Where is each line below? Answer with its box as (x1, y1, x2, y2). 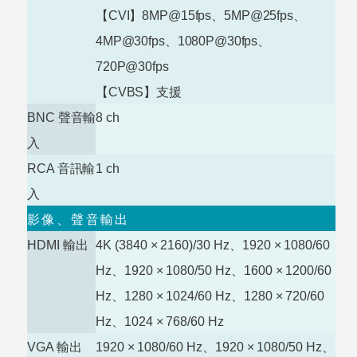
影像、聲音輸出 (27, 212, 130, 226)
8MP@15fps (142, 8, 212, 22)
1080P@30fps (177, 33, 258, 48)
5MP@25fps (224, 8, 293, 22)
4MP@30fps (96, 33, 165, 48)
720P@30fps (96, 59, 169, 73)
